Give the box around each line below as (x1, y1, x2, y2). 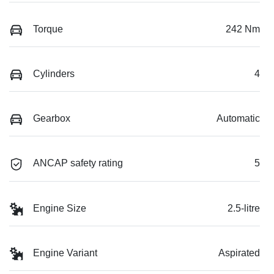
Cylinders (33, 68, 75, 79)
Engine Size (33, 202, 86, 213)
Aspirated (218, 247, 260, 258)
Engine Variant (33, 247, 97, 258)
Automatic (217, 113, 260, 124)
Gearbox (33, 113, 70, 124)
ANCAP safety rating (33, 158, 123, 169)
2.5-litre (228, 202, 260, 213)
